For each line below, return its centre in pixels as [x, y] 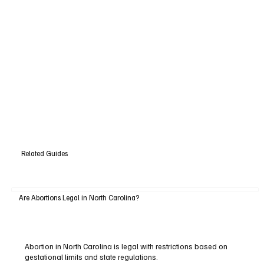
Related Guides [44, 153]
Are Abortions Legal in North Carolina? [79, 198]
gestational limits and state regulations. [91, 257]
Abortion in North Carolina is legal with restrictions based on [126, 247]
